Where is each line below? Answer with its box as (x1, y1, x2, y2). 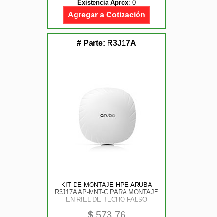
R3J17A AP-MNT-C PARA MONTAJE (54, 188, 158, 196)
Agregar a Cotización (68, 11, 145, 19)
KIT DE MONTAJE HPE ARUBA (61, 181, 152, 188)
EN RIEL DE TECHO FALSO (65, 196, 147, 203)
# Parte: (77, 39, 107, 47)
